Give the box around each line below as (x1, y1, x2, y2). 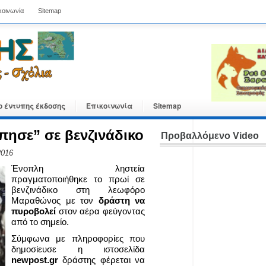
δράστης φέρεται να (62, 255, 145, 265)
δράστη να (98, 195, 145, 205)
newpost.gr (11, 255, 63, 265)
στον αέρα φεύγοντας (56, 206, 145, 216)
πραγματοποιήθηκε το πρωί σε (11, 174, 145, 184)
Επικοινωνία (86, 100, 132, 111)
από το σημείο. (11, 217, 69, 227)
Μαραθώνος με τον (11, 195, 99, 205)
